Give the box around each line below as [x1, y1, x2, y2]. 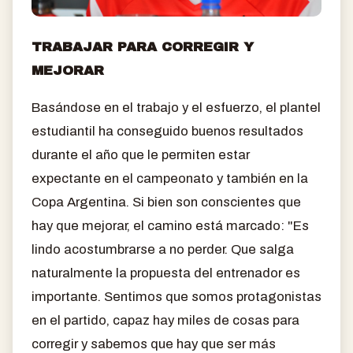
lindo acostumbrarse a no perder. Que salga [32, 241, 294, 257]
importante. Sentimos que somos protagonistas [32, 288, 321, 304]
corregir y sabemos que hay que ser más [32, 336, 276, 351]
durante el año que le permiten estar [32, 147, 250, 162]
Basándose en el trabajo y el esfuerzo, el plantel [32, 99, 321, 115]
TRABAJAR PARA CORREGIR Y [32, 39, 254, 54]
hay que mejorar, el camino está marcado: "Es [32, 217, 309, 233]
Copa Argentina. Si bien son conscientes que [32, 194, 301, 210]
